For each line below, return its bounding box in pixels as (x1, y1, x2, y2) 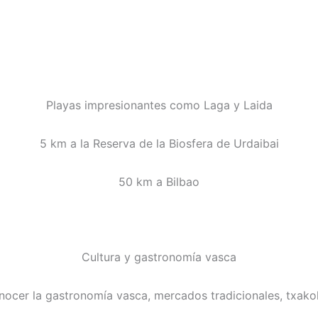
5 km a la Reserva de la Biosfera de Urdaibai (39, 136, 279, 151)
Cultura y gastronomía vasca (82, 250, 236, 265)
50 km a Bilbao (119, 175, 199, 190)
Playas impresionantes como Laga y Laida (45, 98, 273, 113)
